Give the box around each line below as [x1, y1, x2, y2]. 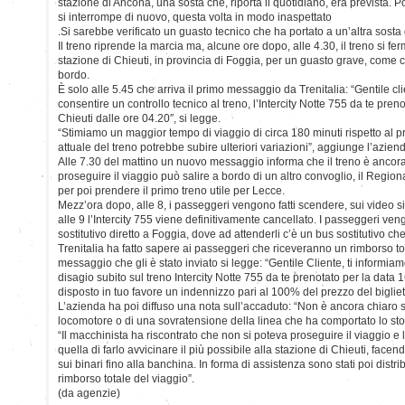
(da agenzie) [58, 386, 120, 400]
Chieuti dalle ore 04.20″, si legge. [58, 111, 221, 125]
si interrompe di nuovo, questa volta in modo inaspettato [58, 10, 332, 24]
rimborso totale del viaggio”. [58, 372, 194, 385]
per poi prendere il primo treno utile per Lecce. [58, 184, 285, 197]
